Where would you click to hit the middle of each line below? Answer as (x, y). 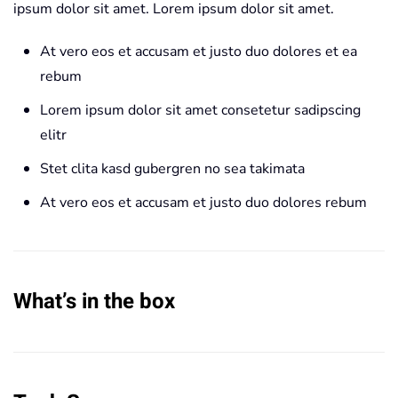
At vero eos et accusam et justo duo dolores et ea (199, 52)
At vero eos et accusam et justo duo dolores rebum (203, 203)
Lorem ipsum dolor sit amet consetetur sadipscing (200, 110)
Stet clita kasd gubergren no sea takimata (172, 169)
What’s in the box (94, 302)
